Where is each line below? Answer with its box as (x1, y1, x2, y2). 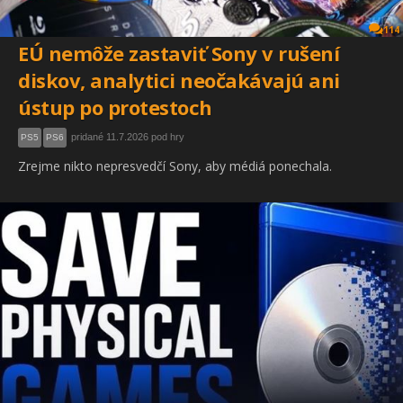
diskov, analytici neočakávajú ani (18, 67, 340, 94)
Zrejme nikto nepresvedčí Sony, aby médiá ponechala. (18, 157, 332, 175)
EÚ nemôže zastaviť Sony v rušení (18, 40, 339, 67)
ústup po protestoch (18, 94, 212, 121)
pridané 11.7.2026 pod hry (71, 131, 184, 143)
